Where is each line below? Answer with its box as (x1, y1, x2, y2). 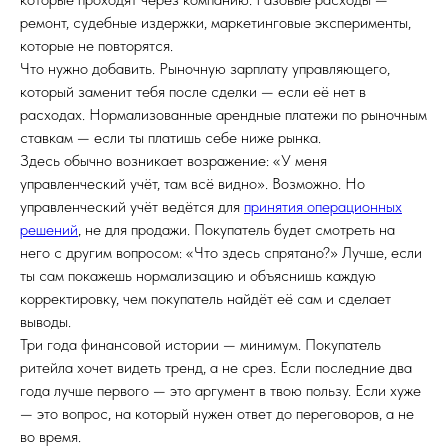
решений (20, 220, 78, 239)
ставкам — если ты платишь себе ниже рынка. (20, 128, 321, 147)
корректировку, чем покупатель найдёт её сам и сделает (20, 289, 391, 308)
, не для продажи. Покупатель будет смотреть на (78, 220, 395, 239)
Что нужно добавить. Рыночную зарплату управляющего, (20, 59, 390, 78)
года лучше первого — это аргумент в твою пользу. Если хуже (20, 381, 421, 400)
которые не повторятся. (20, 36, 173, 55)
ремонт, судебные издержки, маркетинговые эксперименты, (20, 13, 411, 32)
